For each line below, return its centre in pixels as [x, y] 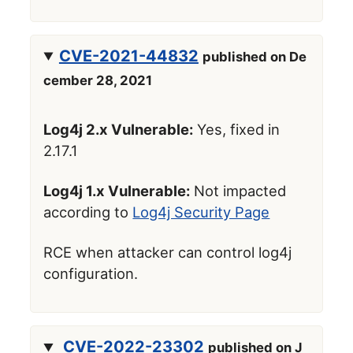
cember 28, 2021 [98, 80]
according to [88, 212]
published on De [254, 56]
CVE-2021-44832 [128, 56]
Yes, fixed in [237, 129]
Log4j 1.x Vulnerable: [117, 190]
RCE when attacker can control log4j [168, 252]
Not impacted [238, 190]
